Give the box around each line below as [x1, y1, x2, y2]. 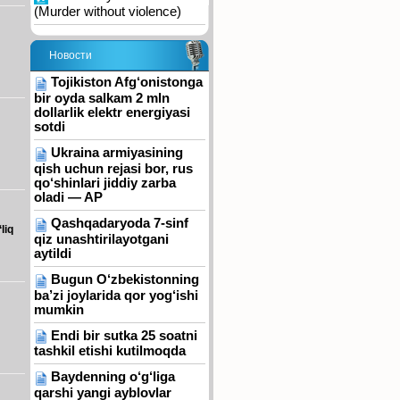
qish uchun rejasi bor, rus [34, 161, 193, 176]
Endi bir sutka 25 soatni [51, 328, 197, 343]
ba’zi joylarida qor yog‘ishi [34, 287, 198, 303]
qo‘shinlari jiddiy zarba [34, 175, 176, 190]
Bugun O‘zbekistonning [51, 271, 199, 287]
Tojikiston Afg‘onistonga [51, 75, 203, 90]
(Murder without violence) [34, 4, 185, 20]
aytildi [34, 246, 71, 261]
